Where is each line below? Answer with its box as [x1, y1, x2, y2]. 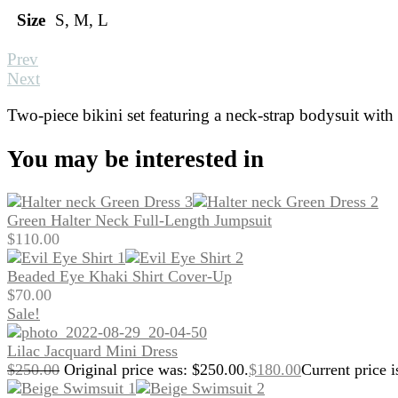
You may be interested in [7, 145, 264, 172]
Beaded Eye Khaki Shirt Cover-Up [7, 267, 232, 286]
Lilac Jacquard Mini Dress [7, 342, 178, 361]
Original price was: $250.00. [64, 361, 249, 379]
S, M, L [55, 11, 108, 30]
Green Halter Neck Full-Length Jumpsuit [7, 211, 272, 230]
